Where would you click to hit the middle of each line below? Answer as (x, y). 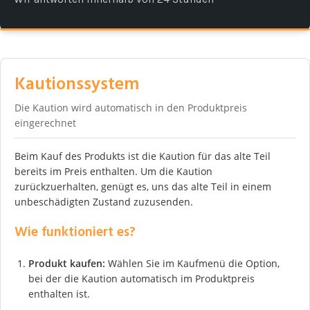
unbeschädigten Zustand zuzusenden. (104, 201)
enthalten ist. (59, 293)
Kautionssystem (77, 84)
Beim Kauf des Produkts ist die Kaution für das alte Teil (143, 156)
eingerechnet (45, 122)
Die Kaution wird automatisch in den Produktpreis (131, 107)
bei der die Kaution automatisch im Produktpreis (142, 278)
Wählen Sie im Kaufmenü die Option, (192, 263)
